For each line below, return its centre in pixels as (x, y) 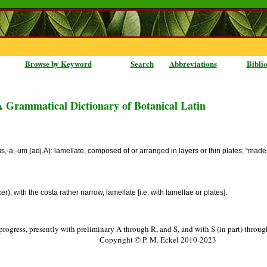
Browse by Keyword (58, 63)
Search (142, 63)
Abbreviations (193, 63)
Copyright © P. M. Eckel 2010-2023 (158, 240)
